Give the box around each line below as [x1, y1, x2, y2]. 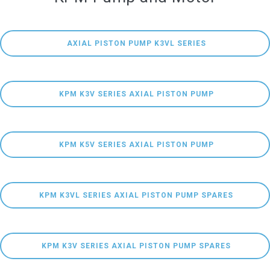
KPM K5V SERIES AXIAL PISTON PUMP [58, 140, 214, 149]
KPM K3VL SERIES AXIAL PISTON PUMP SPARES [39, 191, 233, 199]
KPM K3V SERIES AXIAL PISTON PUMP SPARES [42, 242, 231, 250]
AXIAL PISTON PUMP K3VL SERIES [66, 39, 206, 48]
